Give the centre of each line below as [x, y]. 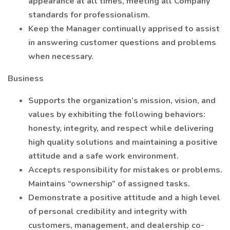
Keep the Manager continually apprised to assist [124, 29]
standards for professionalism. [89, 15]
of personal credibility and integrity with [108, 212]
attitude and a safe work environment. [103, 156]
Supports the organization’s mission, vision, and [122, 101]
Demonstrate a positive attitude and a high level [124, 198]
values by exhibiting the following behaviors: [117, 114]
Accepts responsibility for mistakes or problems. [125, 170]
